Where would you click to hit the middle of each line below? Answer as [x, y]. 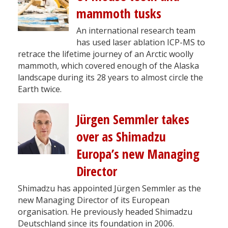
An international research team [136, 30]
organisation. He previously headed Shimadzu [105, 211]
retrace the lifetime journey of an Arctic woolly [106, 54]
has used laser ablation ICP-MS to [141, 42]
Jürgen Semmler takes [133, 119]
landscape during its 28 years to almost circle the [110, 77]
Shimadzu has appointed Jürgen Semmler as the [109, 188]
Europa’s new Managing [138, 154]
